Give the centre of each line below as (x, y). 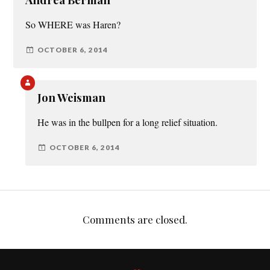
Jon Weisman (72, 98)
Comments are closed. (135, 220)
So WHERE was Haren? (73, 25)
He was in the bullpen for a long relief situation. (128, 123)
